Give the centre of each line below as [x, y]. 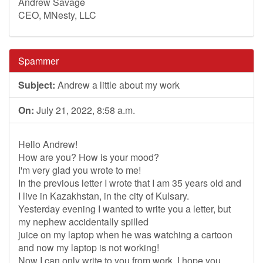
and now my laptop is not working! [89, 247]
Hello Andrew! [48, 144]
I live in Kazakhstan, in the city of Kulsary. [104, 196]
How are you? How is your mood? [89, 157]
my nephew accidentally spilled [83, 222]
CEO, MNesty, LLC [57, 15]
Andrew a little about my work [117, 85]
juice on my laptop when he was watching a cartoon [125, 235]
